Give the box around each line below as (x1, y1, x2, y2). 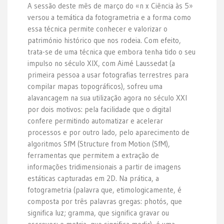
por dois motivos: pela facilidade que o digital (27, 104, 171, 114)
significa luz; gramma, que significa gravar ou (27, 207, 169, 217)
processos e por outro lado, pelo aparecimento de (27, 127, 189, 137)
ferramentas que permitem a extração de (27, 150, 159, 160)
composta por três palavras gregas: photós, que (27, 196, 182, 206)
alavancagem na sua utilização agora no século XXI (27, 92, 187, 102)
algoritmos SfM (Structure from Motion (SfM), (27, 138, 170, 148)
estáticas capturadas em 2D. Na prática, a (27, 173, 159, 183)
